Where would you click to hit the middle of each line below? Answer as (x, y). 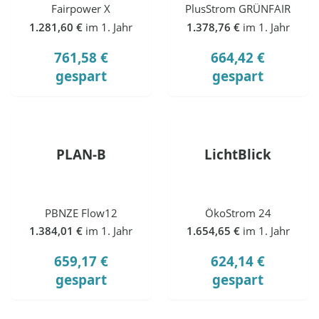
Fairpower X (81, 9)
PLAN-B (81, 154)
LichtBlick (238, 154)
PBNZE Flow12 (81, 213)
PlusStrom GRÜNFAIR (238, 9)
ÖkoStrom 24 (238, 213)
